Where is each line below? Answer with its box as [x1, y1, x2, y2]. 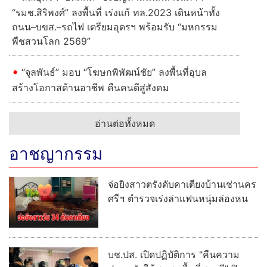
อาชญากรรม [9, 144, 103, 164]
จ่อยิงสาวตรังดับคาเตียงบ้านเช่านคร [108, 178, 256, 191]
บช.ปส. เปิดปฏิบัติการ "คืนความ [108, 249, 240, 261]
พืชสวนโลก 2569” [12, 35, 91, 48]
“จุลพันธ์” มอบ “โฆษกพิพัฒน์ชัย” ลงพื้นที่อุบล [21, 66, 207, 79]
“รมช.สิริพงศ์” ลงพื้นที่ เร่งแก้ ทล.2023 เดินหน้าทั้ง [12, 7, 220, 19]
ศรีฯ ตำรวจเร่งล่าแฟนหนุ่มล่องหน [108, 193, 248, 205]
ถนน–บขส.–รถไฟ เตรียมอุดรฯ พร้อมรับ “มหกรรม [12, 21, 218, 33]
